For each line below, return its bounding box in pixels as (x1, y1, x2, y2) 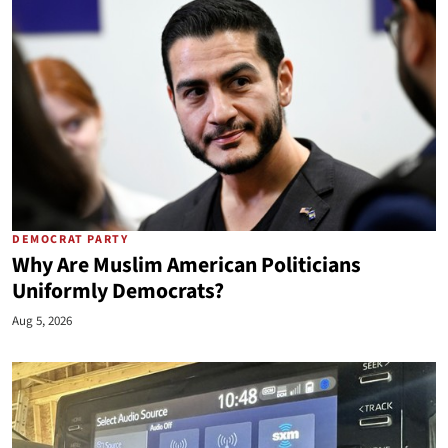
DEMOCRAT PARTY (12, 231, 129, 248)
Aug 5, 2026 (12, 312, 72, 330)
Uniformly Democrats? (12, 276, 224, 307)
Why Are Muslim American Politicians (12, 250, 361, 281)
